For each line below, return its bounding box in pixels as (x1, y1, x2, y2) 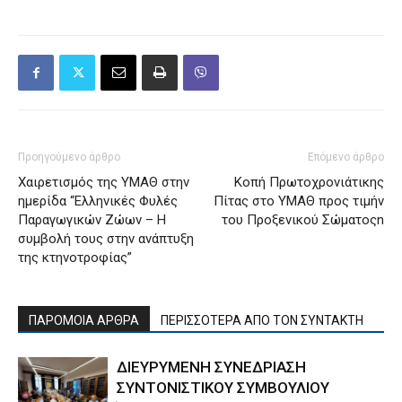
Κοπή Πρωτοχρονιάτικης (234, 174, 384, 191)
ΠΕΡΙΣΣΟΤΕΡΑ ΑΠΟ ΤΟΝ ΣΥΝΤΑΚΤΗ (161, 313, 363, 328)
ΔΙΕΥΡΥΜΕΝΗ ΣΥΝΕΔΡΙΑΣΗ (117, 358, 306, 377)
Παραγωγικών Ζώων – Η (18, 212, 166, 229)
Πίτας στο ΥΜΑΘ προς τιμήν (214, 193, 384, 210)
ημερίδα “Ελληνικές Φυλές (18, 193, 178, 210)
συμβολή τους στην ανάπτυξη (18, 231, 194, 248)
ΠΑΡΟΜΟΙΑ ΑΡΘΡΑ (29, 313, 139, 328)
